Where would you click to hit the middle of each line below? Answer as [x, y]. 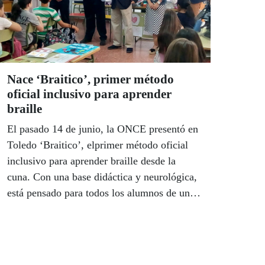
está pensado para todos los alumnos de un [98, 193]
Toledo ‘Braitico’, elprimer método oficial [98, 145]
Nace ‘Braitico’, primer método [91, 80]
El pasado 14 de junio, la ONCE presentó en [103, 129]
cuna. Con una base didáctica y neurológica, [102, 177]
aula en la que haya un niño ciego [79, 209]
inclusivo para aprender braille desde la [91, 161]
